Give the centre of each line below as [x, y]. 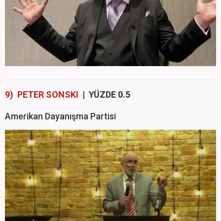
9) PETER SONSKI [42, 95]
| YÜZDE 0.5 [104, 95]
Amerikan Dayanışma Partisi [60, 116]
